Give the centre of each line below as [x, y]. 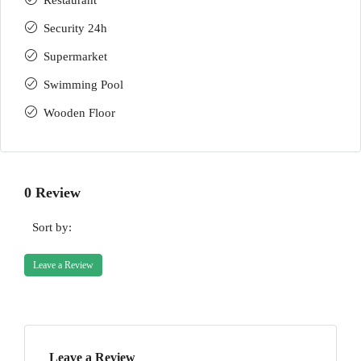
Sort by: [52, 227]
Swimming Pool [83, 85]
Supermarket [75, 56]
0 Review [52, 193]
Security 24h [75, 28]
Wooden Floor [79, 113]
